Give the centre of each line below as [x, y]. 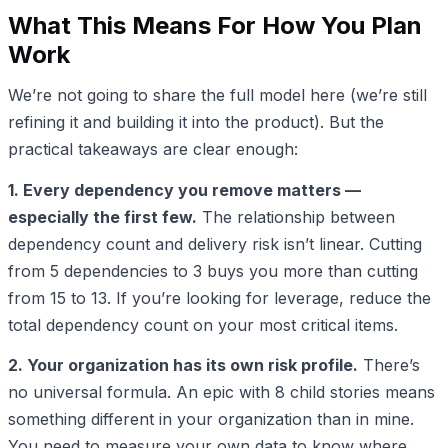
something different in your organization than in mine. [211, 419]
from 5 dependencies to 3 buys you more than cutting [213, 270]
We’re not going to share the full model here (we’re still [217, 95]
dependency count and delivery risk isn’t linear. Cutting [215, 243]
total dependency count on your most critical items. [203, 324]
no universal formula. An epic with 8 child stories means [221, 392]
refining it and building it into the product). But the [196, 122]
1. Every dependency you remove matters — [184, 189]
